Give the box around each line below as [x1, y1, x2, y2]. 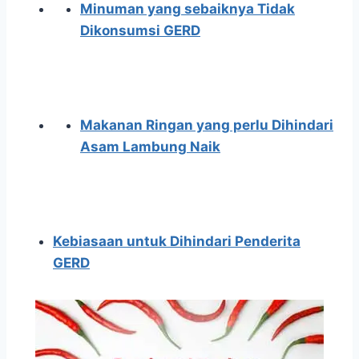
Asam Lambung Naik [80, 139, 220, 155]
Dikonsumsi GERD [80, 22, 200, 39]
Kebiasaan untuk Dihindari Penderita [53, 233, 301, 250]
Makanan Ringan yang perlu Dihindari [80, 117, 333, 134]
